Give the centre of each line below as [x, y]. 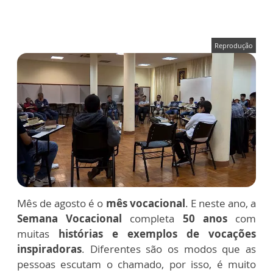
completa [152, 219]
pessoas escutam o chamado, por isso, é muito [136, 264]
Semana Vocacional [70, 219]
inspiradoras [49, 249]
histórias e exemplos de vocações [157, 234]
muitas [38, 234]
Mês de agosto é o [62, 204]
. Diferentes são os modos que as [169, 249]
